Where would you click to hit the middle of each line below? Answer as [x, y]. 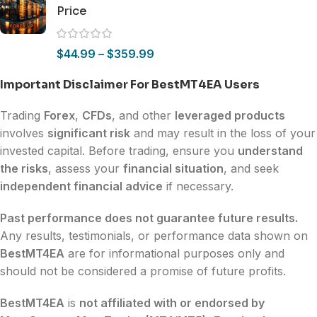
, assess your [86, 169]
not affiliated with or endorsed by [172, 303]
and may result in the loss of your [223, 133]
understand [270, 151]
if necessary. [198, 186]
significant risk [89, 133]
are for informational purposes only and [174, 254]
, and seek [251, 169]
